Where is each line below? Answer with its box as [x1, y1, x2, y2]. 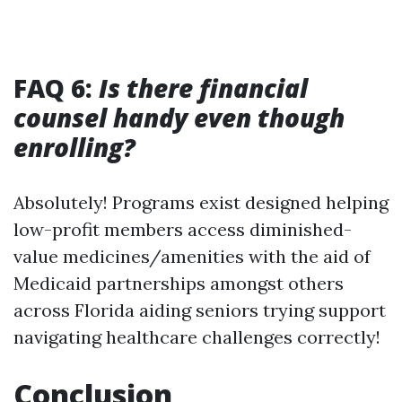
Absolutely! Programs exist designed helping [13, 191, 389, 214]
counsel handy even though [13, 100, 345, 135]
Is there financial [99, 71, 308, 105]
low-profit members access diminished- [13, 218, 352, 240]
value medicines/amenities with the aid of [13, 245, 371, 267]
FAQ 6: [13, 71, 99, 105]
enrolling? [13, 130, 135, 164]
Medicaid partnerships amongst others [13, 272, 344, 294]
